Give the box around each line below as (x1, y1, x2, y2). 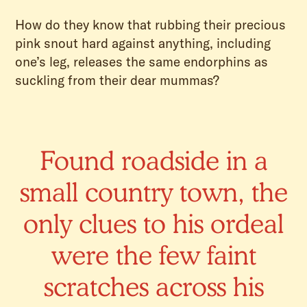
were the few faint (51, 238, 256, 271)
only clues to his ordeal (23, 207, 284, 239)
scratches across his (43, 270, 264, 302)
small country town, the (19, 175, 288, 208)
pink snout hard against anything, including (15, 34, 271, 51)
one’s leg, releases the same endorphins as (15, 53, 269, 70)
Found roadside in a (39, 144, 268, 176)
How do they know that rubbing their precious (15, 16, 286, 33)
